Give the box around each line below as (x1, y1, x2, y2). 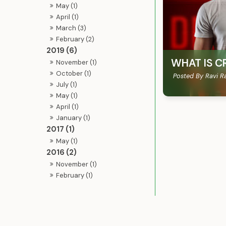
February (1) (56, 171, 93, 180)
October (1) (56, 69, 92, 78)
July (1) (56, 80, 78, 89)
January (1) (56, 113, 91, 122)
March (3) (56, 23, 87, 32)
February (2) (56, 34, 95, 43)
